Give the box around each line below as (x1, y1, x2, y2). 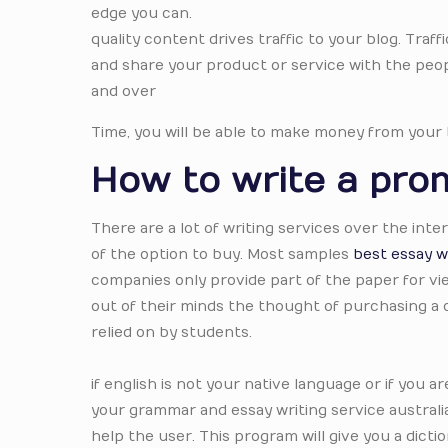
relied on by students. (91, 324, 253, 341)
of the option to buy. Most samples (91, 246, 354, 263)
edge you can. (91, 5, 193, 22)
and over (91, 83, 157, 100)
